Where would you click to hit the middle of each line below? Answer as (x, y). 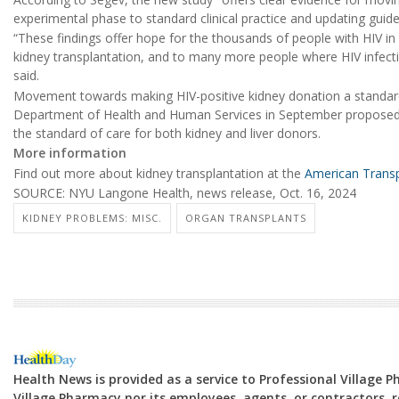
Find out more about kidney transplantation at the (159, 173)
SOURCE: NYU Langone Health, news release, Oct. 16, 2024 (185, 192)
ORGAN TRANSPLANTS (246, 218)
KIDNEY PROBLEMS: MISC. (92, 218)
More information (70, 153)
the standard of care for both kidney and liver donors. (167, 133)
